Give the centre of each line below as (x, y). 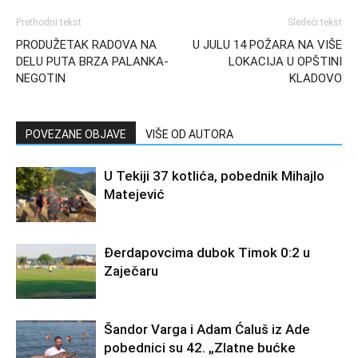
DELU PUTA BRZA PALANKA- (92, 62)
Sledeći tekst (315, 23)
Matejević (134, 195)
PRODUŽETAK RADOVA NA (86, 45)
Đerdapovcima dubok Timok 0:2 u (207, 253)
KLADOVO (316, 79)
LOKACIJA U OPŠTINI (285, 62)
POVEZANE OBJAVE (76, 135)
